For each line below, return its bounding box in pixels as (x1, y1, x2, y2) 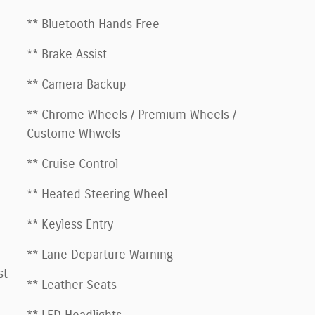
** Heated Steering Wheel (27, 188, 167, 201)
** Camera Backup (27, 78, 127, 91)
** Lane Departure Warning (27, 248, 173, 262)
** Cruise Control (27, 157, 118, 171)
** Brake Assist (27, 48, 107, 61)
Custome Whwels (27, 127, 120, 141)
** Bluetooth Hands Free (27, 18, 160, 31)
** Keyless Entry (27, 218, 113, 231)
